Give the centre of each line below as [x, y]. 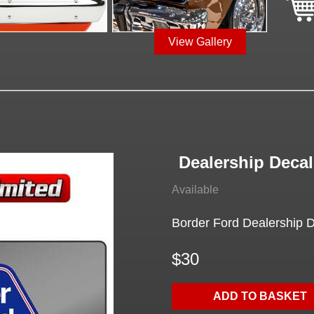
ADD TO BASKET [260, 296]
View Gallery [200, 41]
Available [195, 189]
